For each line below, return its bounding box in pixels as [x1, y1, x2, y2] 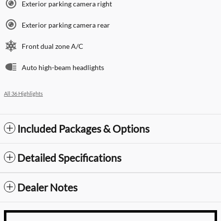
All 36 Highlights [4, 90, 43, 97]
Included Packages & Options [17, 122, 149, 135]
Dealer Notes [17, 181, 77, 193]
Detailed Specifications [17, 151, 121, 164]
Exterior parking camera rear [22, 20, 110, 29]
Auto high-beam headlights [22, 63, 104, 72]
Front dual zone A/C [22, 41, 83, 50]
